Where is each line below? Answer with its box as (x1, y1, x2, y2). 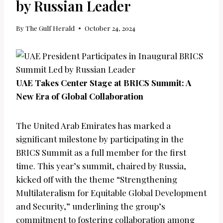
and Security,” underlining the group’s (16, 201, 165, 212)
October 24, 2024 (85, 23, 136, 33)
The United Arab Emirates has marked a (16, 120, 171, 131)
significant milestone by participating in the (16, 133, 184, 145)
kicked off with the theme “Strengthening (16, 174, 177, 185)
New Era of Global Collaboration (16, 91, 143, 102)
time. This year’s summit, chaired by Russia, (16, 160, 186, 172)
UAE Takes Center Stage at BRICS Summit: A (16, 77, 191, 89)
